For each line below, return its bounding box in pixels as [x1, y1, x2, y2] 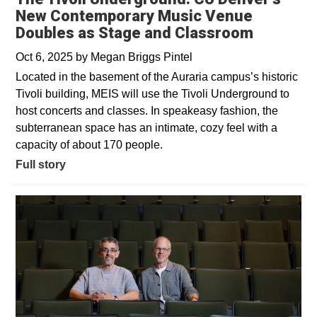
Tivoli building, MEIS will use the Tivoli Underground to [16, 87, 289, 100]
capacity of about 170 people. [16, 138, 163, 151]
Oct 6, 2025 [16, 50, 76, 63]
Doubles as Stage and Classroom [16, 23, 253, 42]
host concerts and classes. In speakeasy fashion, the [16, 104, 278, 117]
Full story [16, 158, 66, 171]
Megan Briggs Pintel [91, 50, 192, 63]
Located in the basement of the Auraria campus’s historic [16, 70, 298, 83]
